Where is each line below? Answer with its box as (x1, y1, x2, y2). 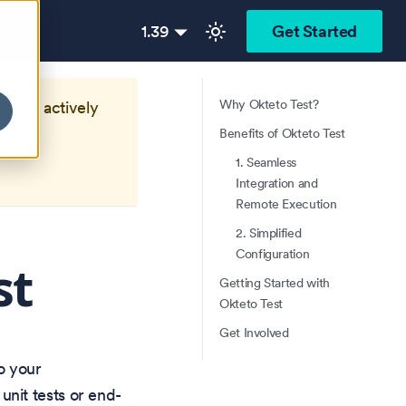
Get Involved (219, 324, 289, 341)
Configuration (236, 245, 310, 262)
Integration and (236, 174, 318, 191)
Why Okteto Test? (219, 95, 319, 112)
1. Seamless (236, 153, 297, 170)
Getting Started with (219, 274, 330, 291)
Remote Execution (236, 195, 337, 212)
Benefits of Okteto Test (219, 124, 345, 141)
